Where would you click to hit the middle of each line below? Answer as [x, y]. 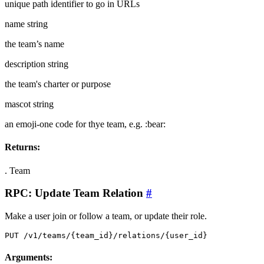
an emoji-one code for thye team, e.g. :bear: [85, 124]
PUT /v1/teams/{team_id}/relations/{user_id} [106, 235]
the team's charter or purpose [58, 84]
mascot [18, 104]
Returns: [22, 147]
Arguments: [29, 258]
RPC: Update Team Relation [75, 193]
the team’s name [34, 44]
